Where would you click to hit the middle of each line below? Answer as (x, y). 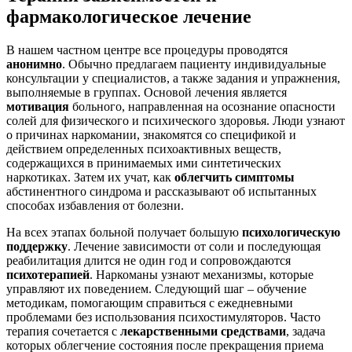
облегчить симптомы (235, 178)
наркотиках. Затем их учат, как (90, 178)
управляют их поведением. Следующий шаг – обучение (156, 289)
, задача (306, 332)
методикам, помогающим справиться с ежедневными (150, 303)
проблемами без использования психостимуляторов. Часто (163, 317)
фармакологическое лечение (129, 17)
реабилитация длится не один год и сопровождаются (148, 261)
